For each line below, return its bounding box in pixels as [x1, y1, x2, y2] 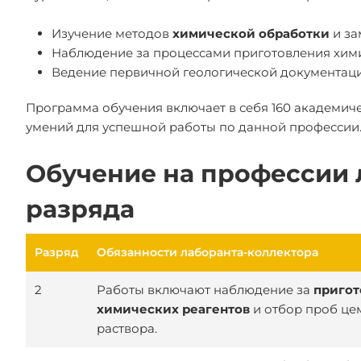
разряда [26, 194, 135, 224]
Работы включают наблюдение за [97, 282, 313, 297]
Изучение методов [52, 26, 172, 41]
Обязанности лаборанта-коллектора [97, 245, 318, 259]
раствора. [97, 321, 157, 336]
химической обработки [172, 26, 330, 41]
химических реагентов [97, 301, 250, 317]
